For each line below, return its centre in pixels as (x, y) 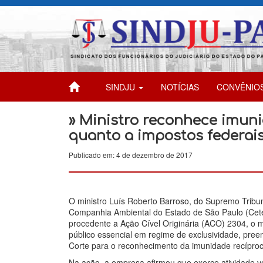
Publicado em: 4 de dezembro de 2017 (131, 154)
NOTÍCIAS (180, 87)
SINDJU (122, 87)
